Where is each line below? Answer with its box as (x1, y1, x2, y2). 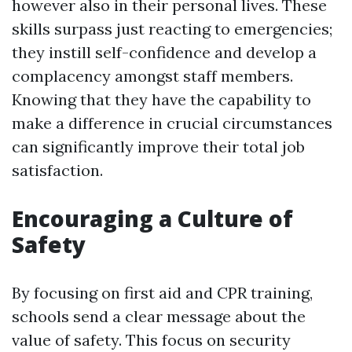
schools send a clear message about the (12, 306, 306, 327)
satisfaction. (12, 160, 103, 181)
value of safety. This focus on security (12, 330, 291, 350)
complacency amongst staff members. (12, 66, 293, 86)
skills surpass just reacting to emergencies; (12, 19, 332, 39)
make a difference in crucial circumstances (12, 113, 332, 134)
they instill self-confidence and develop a (12, 42, 317, 63)
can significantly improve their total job (12, 137, 305, 157)
